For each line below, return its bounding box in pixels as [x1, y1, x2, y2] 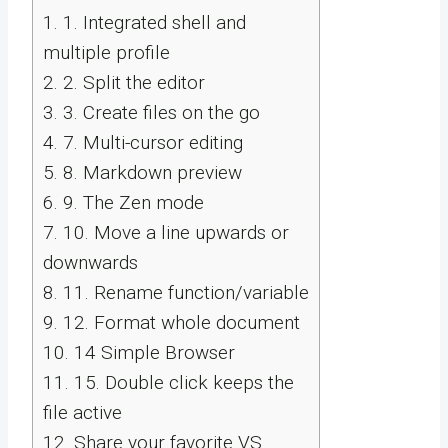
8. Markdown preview [58, 160, 242, 184]
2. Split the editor [58, 70, 205, 94]
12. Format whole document [58, 310, 300, 334]
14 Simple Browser [69, 340, 235, 364]
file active [43, 400, 122, 424]
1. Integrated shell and [58, 10, 246, 34]
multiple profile [43, 40, 170, 64]
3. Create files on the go [58, 100, 260, 124]
